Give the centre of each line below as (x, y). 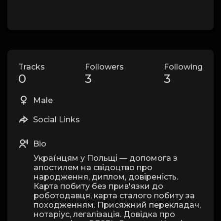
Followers (104, 67)
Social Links (55, 120)
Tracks (32, 67)
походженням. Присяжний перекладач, (117, 205)
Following (183, 67)
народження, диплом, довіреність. (106, 177)
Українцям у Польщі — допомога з (106, 158)
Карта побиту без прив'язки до (98, 186)
